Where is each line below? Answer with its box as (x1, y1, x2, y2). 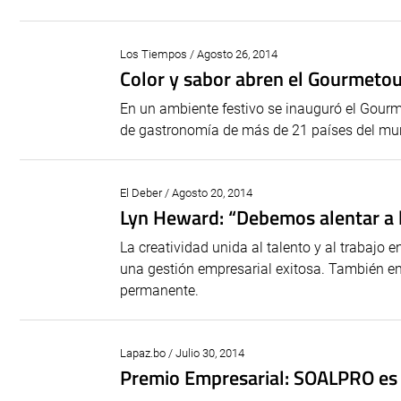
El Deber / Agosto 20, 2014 (120, 186, 252, 200)
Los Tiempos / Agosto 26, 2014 (120, 47, 277, 61)
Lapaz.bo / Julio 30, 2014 (120, 346, 244, 360)
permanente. (120, 282, 199, 299)
